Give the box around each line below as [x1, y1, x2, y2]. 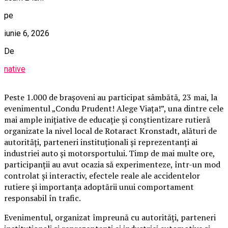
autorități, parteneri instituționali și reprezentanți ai [4, 136, 197, 148]
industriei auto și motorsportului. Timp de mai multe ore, [4, 147, 215, 159]
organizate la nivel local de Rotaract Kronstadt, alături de [4, 125, 217, 136]
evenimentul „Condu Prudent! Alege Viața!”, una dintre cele [4, 102, 223, 114]
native [4, 64, 25, 74]
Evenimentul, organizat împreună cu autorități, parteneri [4, 211, 216, 223]
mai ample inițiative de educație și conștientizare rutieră [4, 113, 210, 125]
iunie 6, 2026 [4, 28, 49, 38]
